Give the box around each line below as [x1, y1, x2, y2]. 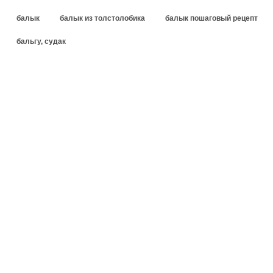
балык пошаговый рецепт [165, 13, 258, 23]
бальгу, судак [16, 37, 66, 46]
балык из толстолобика [60, 13, 145, 23]
